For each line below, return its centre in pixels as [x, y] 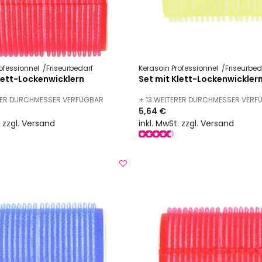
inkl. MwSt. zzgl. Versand [187, 123]
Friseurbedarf [69, 68]
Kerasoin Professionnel [180, 68]
